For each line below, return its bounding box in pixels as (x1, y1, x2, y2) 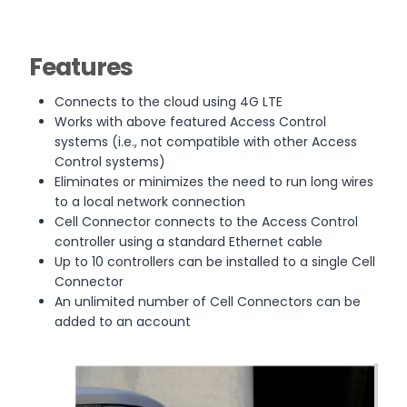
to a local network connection (55, 192, 245, 211)
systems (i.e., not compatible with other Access (55, 132, 357, 151)
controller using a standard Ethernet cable (55, 232, 323, 251)
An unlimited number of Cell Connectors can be (55, 292, 361, 311)
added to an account (55, 312, 191, 331)
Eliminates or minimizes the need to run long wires (55, 172, 373, 191)
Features (29, 49, 133, 84)
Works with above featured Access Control (55, 112, 326, 131)
